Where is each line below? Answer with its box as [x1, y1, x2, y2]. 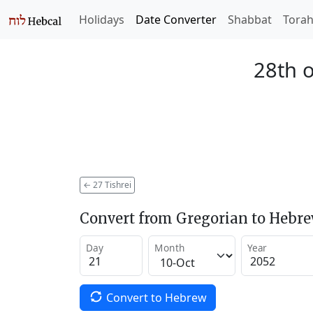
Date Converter [136, 12, 217, 27]
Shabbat [228, 12, 272, 27]
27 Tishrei [91, 178, 131, 191]
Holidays [79, 12, 124, 27]
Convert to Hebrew [105, 289, 207, 305]
